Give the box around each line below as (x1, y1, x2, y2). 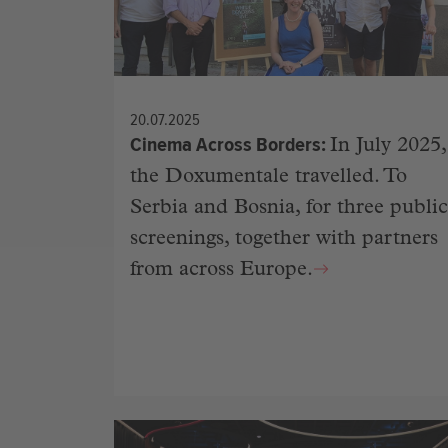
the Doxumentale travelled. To (130, 168, 407, 188)
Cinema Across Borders (130, 132, 321, 157)
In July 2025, (330, 137, 446, 157)
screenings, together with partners (130, 230, 438, 250)
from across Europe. (130, 261, 313, 281)
